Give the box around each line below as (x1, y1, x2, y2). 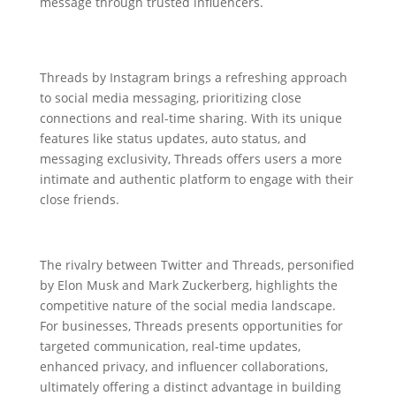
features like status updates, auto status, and (39, 129, 307, 147)
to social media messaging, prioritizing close (39, 88, 301, 106)
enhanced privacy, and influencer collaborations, (39, 357, 328, 375)
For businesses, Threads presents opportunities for (39, 316, 343, 334)
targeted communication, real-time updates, (39, 337, 301, 354)
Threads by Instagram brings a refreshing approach (39, 68, 347, 86)
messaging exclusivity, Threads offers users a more (39, 149, 342, 167)
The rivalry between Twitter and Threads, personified (39, 255, 354, 273)
